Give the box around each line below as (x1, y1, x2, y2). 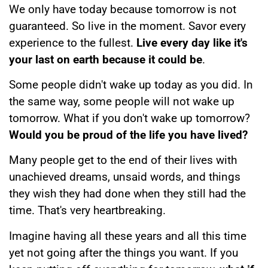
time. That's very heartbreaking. (9, 203, 166, 218)
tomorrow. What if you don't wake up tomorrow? (9, 111, 250, 125)
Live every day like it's (136, 35, 248, 50)
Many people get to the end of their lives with (9, 153, 237, 167)
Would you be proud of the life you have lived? (9, 127, 248, 142)
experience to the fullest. (9, 35, 136, 50)
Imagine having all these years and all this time (9, 229, 246, 243)
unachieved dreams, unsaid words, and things (9, 170, 240, 184)
